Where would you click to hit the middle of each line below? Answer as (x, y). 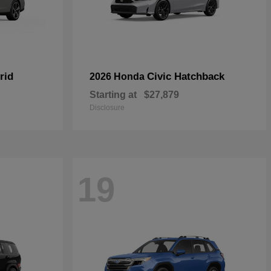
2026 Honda (118, 77)
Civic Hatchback (186, 77)
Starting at (113, 95)
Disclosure (107, 108)
